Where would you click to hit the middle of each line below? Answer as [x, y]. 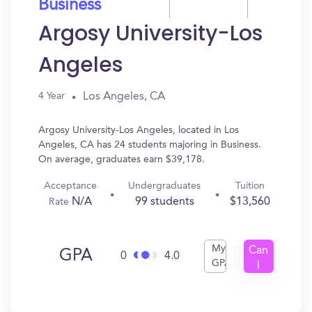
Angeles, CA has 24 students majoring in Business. [150, 145]
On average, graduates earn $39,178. [122, 159]
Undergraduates [165, 186]
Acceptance [71, 186]
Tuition [250, 186]
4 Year [52, 96]
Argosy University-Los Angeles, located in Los [139, 130]
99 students [164, 202]
